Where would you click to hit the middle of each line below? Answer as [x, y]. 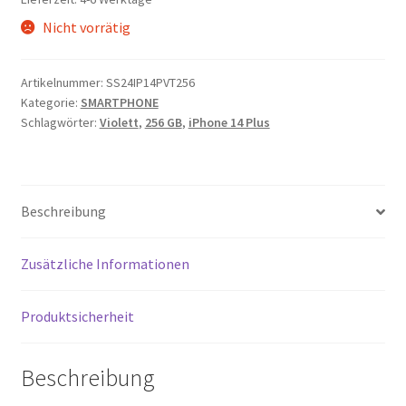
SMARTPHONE [119, 103]
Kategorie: [50, 103]
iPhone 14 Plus [229, 123]
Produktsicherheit [77, 317]
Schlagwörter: [60, 123]
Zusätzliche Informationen [105, 264]
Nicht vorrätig [87, 27]
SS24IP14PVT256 [150, 83]
